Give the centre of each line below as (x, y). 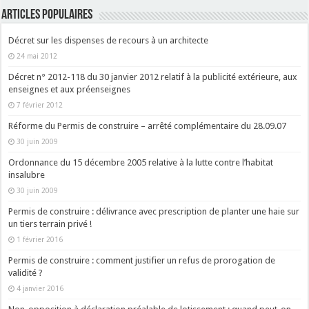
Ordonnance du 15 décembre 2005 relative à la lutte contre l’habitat (141, 162)
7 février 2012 (40, 104)
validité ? (26, 272)
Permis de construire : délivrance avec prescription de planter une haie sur (154, 211)
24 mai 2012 (37, 56)
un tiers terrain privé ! (50, 223)
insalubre (27, 175)
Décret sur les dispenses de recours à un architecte (109, 40)
